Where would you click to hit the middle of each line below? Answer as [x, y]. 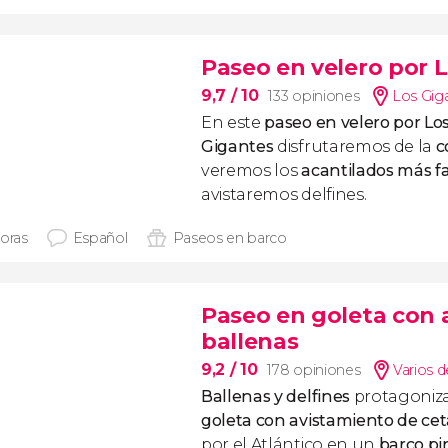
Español [100, 238]
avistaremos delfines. [284, 194]
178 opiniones [314, 370]
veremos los [251, 170]
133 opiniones [314, 96]
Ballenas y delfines [275, 396]
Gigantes [237, 146]
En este [231, 122]
